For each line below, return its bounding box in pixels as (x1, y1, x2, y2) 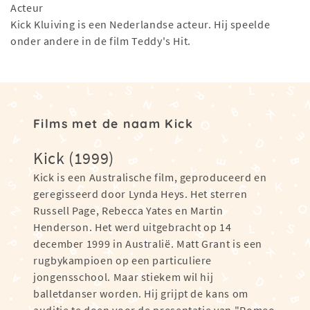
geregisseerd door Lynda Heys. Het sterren (33, 187, 248, 201)
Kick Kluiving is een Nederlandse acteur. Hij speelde (10, 17, 271, 32)
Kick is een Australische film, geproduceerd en (33, 170, 267, 185)
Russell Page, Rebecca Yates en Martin (33, 203, 224, 218)
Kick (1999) (33, 147, 115, 170)
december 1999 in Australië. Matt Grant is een (33, 237, 262, 251)
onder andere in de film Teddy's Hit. (10, 34, 192, 48)
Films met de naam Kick (33, 116, 193, 131)
